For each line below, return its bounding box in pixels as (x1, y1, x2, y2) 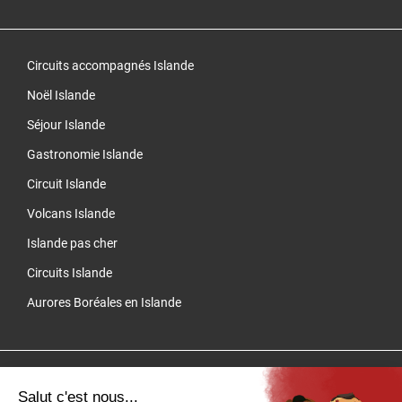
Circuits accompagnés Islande (27, 58, 194, 74)
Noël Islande (27, 88, 95, 103)
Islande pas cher (27, 236, 118, 251)
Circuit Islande (27, 177, 106, 192)
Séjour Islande (27, 118, 105, 133)
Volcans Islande (27, 206, 115, 222)
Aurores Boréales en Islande (27, 295, 181, 310)
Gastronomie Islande (27, 147, 143, 162)
